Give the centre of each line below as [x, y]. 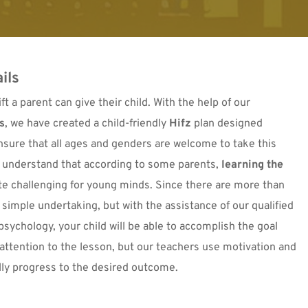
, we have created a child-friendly [87, 123]
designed [239, 123]
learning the [252, 165]
